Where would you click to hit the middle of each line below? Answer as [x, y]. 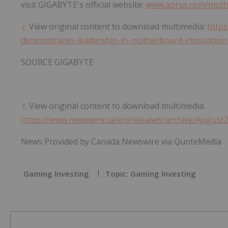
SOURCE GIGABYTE [57, 62]
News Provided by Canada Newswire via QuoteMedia [121, 142]
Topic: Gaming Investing [151, 174]
